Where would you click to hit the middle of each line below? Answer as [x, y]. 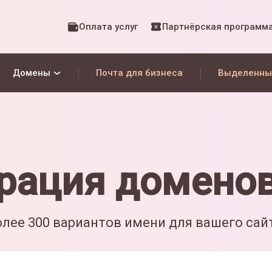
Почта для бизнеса [140, 73]
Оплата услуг [108, 27]
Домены [31, 73]
